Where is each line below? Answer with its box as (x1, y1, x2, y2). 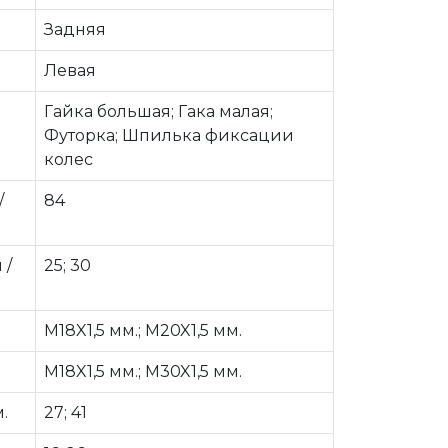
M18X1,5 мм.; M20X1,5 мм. (44, 321, 242, 340)
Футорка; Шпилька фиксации (44, 126, 294, 145)
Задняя (44, 20, 106, 39)
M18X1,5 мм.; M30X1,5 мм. (44, 362, 242, 381)
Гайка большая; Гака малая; (44, 102, 273, 121)
